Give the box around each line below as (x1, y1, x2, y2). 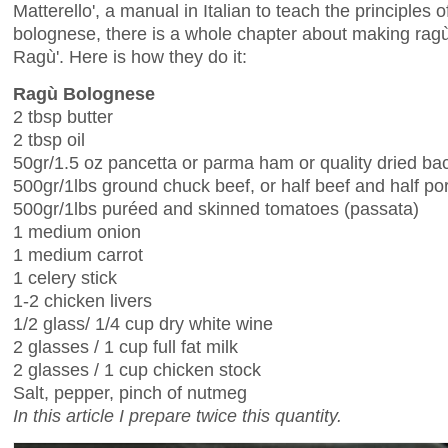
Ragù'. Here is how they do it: (13, 45, 247, 67)
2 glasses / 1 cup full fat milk (13, 336, 238, 358)
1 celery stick (13, 267, 117, 289)
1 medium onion (13, 221, 141, 243)
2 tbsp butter (13, 106, 113, 128)
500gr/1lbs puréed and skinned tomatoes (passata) (13, 198, 419, 220)
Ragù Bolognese (13, 83, 155, 105)
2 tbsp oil (13, 129, 85, 151)
